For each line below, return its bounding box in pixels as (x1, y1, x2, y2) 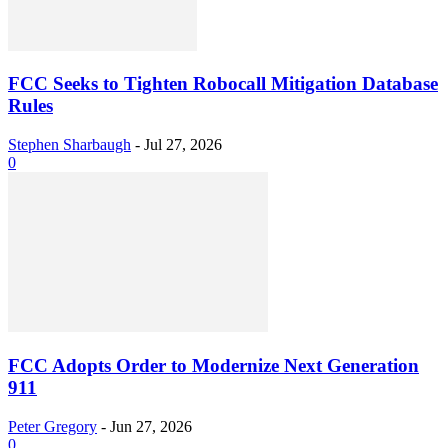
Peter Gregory (8, 417, 97, 435)
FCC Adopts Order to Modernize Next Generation (8, 354, 419, 376)
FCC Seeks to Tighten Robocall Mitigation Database (8, 73, 438, 95)
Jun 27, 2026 (110, 417, 192, 435)
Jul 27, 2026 (144, 136, 222, 154)
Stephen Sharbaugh (8, 136, 131, 154)
